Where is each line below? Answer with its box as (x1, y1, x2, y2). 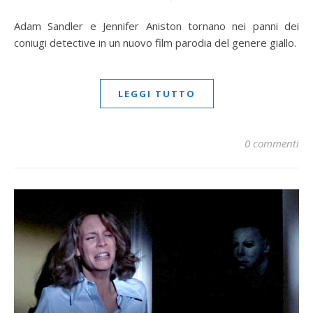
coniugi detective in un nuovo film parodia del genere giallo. (14, 36, 296, 50)
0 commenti (245, 136, 299, 151)
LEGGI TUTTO (117, 87, 196, 101)
